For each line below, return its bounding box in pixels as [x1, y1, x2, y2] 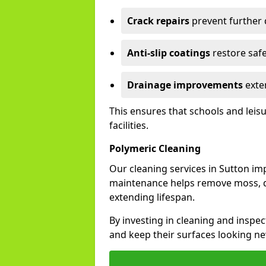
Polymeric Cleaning [109, 142, 201, 155]
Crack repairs [127, 14, 189, 27]
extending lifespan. [109, 191, 195, 204]
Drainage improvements [127, 78, 243, 91]
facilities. [109, 119, 148, 132]
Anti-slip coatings [127, 46, 210, 59]
